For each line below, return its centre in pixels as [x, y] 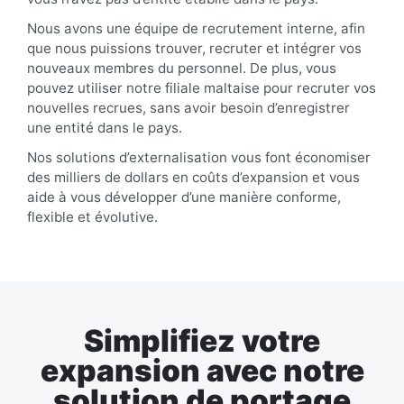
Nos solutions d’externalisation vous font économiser [199, 157]
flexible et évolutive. [92, 216]
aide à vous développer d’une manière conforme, [184, 197]
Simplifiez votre [202, 340]
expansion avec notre [202, 370]
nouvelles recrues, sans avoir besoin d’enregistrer [188, 107]
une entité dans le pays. [105, 127]
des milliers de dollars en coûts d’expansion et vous [193, 177]
